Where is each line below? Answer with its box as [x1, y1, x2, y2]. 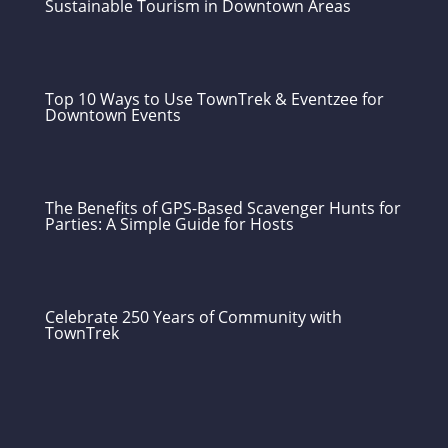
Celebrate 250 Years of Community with [44, 306, 342, 328]
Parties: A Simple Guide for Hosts [44, 213, 294, 235]
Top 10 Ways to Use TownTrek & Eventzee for [44, 88, 384, 110]
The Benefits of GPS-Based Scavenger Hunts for [44, 197, 401, 219]
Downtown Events [44, 104, 181, 126]
